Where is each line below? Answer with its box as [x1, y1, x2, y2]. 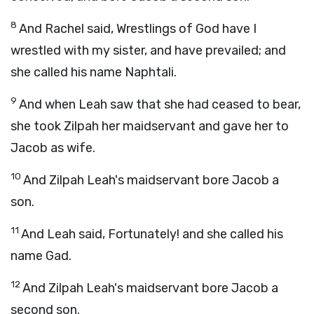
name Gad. [11, 248, 71, 264]
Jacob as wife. [11, 140, 95, 156]
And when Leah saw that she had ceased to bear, [19, 97, 301, 112]
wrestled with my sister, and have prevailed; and [11, 43, 286, 58]
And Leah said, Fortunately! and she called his [21, 226, 283, 242]
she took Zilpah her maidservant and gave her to [11, 118, 289, 134]
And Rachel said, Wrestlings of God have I [19, 21, 257, 36]
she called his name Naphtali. [11, 64, 177, 80]
